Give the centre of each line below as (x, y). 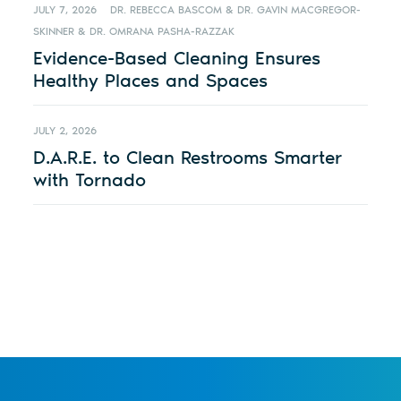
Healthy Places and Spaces (151, 81)
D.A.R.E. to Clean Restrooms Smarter (188, 158)
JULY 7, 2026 (65, 10)
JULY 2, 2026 (65, 131)
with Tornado (90, 180)
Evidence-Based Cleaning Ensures (177, 58)
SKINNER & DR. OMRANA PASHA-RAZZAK (134, 32)
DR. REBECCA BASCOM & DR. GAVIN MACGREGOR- (236, 10)
